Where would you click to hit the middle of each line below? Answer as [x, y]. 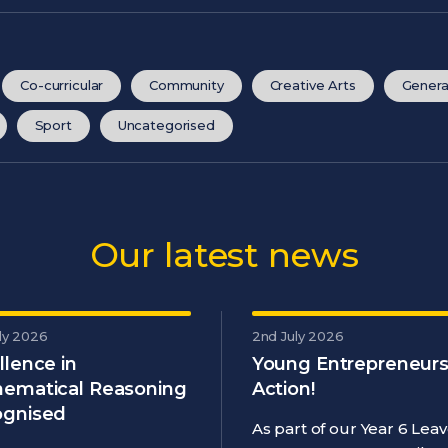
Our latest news [224, 254]
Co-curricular [62, 85]
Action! [283, 388]
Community [186, 85]
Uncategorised [166, 124]
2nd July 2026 [297, 335]
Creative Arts [312, 85]
